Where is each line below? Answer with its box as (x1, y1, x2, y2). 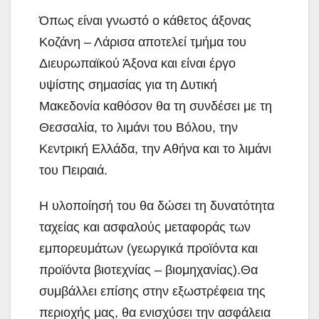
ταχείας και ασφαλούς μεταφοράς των (39, 219, 251, 234)
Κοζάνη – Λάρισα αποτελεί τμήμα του (39, 34, 246, 49)
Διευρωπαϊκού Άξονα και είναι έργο (39, 56, 236, 70)
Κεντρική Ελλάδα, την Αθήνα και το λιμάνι (39, 141, 271, 156)
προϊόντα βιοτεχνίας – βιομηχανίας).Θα (39, 262, 258, 277)
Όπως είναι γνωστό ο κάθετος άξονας (39, 13, 251, 28)
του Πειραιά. (39, 162, 108, 177)
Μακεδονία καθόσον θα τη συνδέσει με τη (39, 98, 272, 113)
